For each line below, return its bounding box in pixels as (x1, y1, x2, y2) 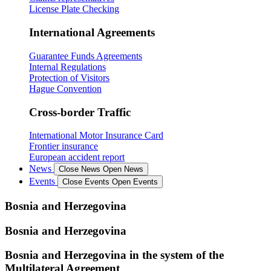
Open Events (112, 177, 158, 187)
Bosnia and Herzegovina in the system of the (5, 249, 224, 262)
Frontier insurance (29, 141, 98, 152)
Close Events (62, 177, 109, 187)
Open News (103, 165, 143, 174)
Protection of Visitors (29, 72, 109, 83)
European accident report (29, 152, 125, 163)
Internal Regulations (29, 61, 106, 72)
